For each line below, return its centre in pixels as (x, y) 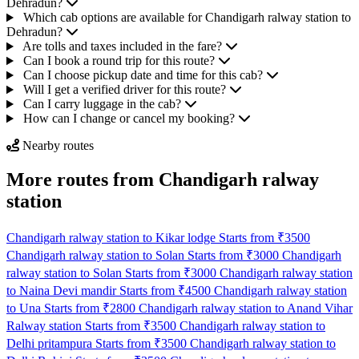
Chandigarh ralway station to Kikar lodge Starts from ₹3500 (158, 238)
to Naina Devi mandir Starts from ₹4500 (110, 291)
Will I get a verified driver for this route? (124, 90)
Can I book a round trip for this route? (119, 61)
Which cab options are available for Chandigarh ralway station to (187, 18)
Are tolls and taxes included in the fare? (122, 46)
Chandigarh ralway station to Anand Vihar (246, 309)
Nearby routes (56, 146)
